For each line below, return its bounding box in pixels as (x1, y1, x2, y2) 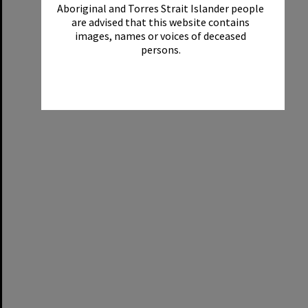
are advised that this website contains (71, 14, 250, 29)
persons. (140, 42, 181, 56)
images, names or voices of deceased (75, 28, 247, 43)
